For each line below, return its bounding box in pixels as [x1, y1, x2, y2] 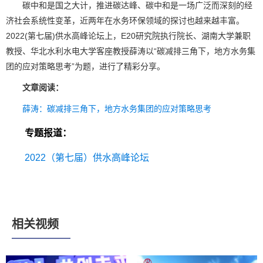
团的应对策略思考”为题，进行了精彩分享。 [6, 62, 165, 71]
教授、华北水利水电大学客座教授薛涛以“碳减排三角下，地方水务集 [6, 46, 255, 56]
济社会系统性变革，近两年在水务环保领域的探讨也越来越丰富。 [6, 16, 244, 25]
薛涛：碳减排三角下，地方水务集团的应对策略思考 [22, 104, 211, 113]
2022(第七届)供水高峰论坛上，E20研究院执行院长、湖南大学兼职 [6, 31, 251, 41]
